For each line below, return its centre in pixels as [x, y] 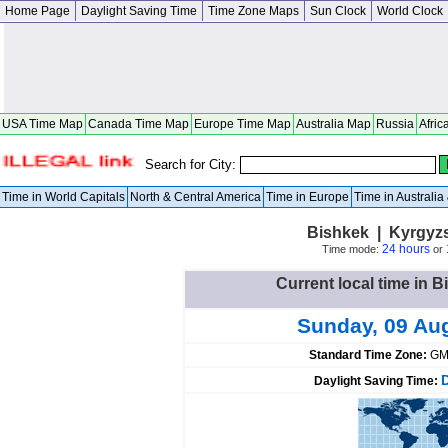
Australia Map [333, 124]
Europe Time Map [242, 124]
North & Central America [195, 197]
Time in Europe [307, 197]
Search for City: [192, 164]
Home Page [37, 11]
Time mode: [351, 249]
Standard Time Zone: [369, 355]
